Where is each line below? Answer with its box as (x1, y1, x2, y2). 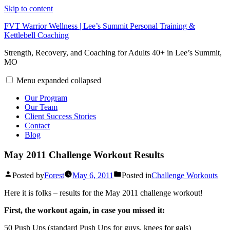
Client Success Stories (25, 112, 96, 121)
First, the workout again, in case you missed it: (4, 206, 165, 215)
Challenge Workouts (151, 171, 218, 180)
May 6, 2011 (72, 171, 113, 180)
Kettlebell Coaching (4, 31, 69, 40)
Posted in (122, 171, 151, 180)
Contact (25, 121, 50, 130)
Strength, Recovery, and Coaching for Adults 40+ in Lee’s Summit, (4, 48, 222, 57)
